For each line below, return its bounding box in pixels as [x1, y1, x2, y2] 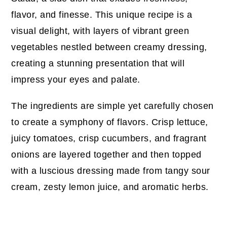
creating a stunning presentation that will [11, 58, 185, 69]
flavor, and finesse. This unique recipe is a [11, 10, 193, 20]
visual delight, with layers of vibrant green [11, 26, 190, 36]
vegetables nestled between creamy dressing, [11, 42, 207, 53]
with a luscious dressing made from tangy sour [11, 166, 210, 176]
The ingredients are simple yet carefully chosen [11, 101, 214, 111]
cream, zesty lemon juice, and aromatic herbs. [11, 182, 209, 193]
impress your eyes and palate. [11, 74, 140, 85]
